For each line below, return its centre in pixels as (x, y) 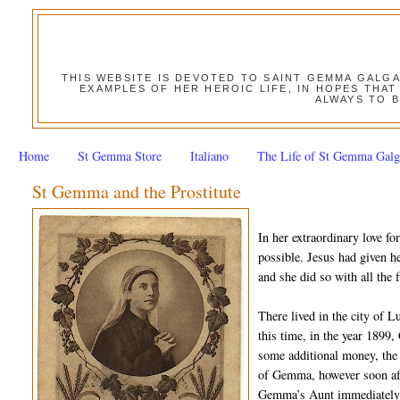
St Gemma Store (119, 155)
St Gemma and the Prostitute (137, 192)
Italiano (210, 155)
